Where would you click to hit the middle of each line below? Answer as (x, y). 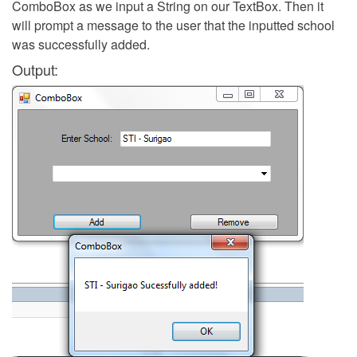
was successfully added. (81, 45)
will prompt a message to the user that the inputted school (173, 25)
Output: (35, 70)
